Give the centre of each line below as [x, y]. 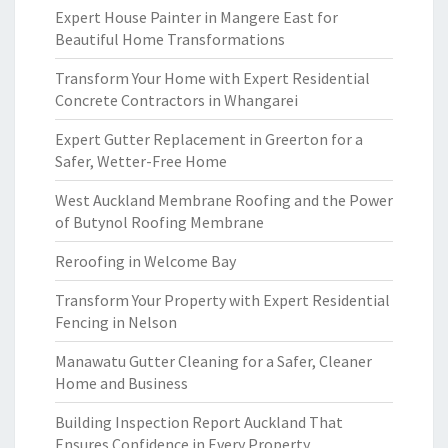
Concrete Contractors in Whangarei [176, 100]
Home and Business [121, 383]
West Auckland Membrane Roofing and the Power [224, 200]
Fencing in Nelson [116, 322]
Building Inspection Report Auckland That [199, 422]
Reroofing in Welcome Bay [145, 261]
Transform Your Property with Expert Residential [222, 300]
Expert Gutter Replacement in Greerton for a [209, 139]
